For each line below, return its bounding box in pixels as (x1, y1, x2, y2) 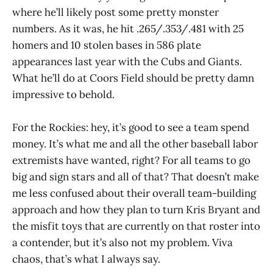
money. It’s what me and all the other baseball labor (12, 137, 258, 151)
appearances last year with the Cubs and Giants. (12, 54, 242, 68)
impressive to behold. (12, 87, 115, 101)
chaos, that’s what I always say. (12, 252, 160, 266)
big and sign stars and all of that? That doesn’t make (12, 170, 259, 184)
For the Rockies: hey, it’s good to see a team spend (12, 121, 249, 135)
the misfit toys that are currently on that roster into (12, 219, 260, 233)
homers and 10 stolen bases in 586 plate (12, 38, 201, 52)
